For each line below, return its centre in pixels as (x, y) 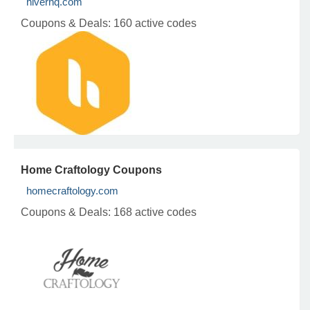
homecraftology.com (72, 191)
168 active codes (155, 212)
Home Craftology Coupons (91, 170)
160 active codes (155, 23)
